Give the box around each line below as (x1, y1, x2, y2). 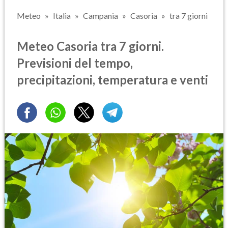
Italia (53, 11, 71, 20)
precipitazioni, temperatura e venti (17, 72, 208, 87)
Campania (83, 11, 118, 20)
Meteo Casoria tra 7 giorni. (17, 38, 164, 53)
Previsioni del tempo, (17, 55, 133, 70)
